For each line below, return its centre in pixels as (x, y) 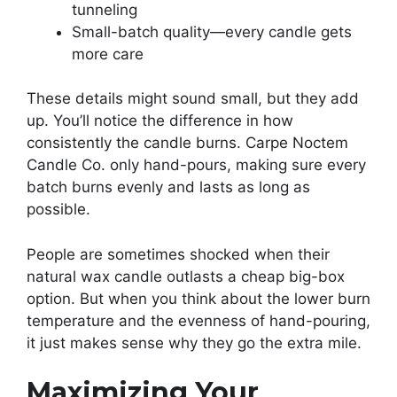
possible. (58, 210)
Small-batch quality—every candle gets (212, 31)
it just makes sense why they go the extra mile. (194, 343)
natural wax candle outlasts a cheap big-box (186, 276)
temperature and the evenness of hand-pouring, (198, 320)
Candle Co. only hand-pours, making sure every (196, 165)
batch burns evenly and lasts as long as (168, 187)
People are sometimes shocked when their (178, 254)
